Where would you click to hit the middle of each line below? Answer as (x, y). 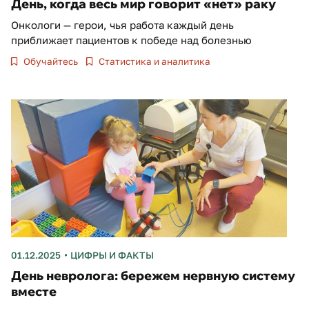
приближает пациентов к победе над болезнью (131, 40)
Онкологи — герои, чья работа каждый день (122, 24)
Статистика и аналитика (154, 61)
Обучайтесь (50, 61)
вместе (34, 292)
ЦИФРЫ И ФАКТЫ (112, 256)
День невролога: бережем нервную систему (153, 276)
